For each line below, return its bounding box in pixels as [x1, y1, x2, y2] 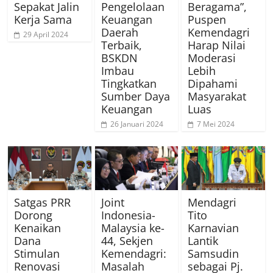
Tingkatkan [101, 76, 157, 91]
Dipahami [187, 76, 238, 91]
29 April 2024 [23, 29, 69, 40]
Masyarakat [187, 89, 246, 104]
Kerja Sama [14, 12, 73, 27]
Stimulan [14, 246, 60, 261]
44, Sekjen [101, 233, 153, 249]
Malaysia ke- [101, 221, 165, 236]
